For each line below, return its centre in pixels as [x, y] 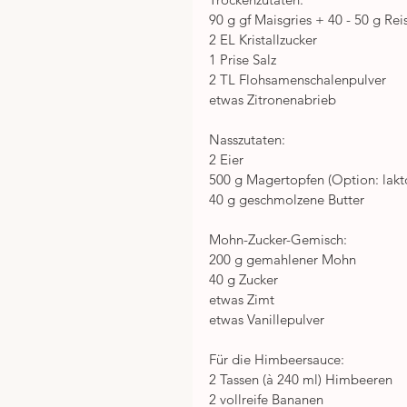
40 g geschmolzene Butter [287, 200]
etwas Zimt [242, 300]
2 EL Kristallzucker [263, 40]
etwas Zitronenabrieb [273, 100]
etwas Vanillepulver [267, 320]
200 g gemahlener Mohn [283, 260]
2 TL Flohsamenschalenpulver [298, 80]
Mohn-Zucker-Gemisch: [278, 240]
